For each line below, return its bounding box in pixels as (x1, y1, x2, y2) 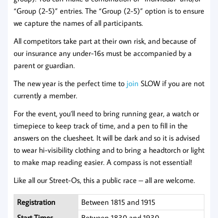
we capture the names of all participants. (14, 18, 143, 28)
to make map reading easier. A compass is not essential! (14, 157, 192, 167)
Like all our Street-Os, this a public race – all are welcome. (14, 175, 195, 185)
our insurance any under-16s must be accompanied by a (14, 48, 192, 58)
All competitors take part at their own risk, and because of (14, 36, 196, 46)
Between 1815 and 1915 (81, 197, 156, 207)
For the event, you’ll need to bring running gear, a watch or (14, 108, 199, 118)
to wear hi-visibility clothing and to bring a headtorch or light (14, 145, 204, 155)
